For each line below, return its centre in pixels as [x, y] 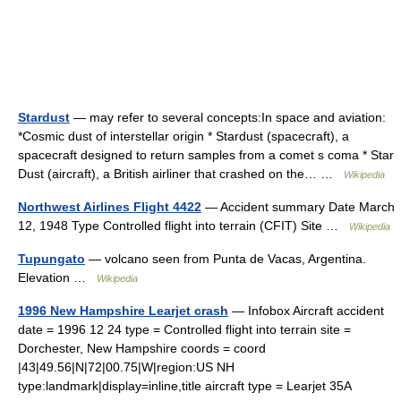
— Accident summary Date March [298, 207]
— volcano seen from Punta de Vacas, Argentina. [226, 259]
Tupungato [51, 259]
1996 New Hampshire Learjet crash [123, 311]
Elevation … [57, 277]
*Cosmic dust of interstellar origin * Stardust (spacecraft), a [183, 136]
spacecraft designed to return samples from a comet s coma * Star [206, 155]
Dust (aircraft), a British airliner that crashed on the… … [181, 174]
